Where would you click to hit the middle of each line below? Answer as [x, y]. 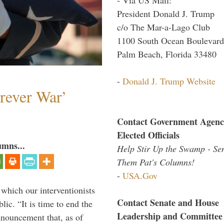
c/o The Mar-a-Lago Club [163, 27]
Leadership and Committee [170, 216]
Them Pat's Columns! [156, 162]
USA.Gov [140, 175]
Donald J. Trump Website [169, 81]
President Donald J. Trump [166, 13]
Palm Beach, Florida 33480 [167, 54]
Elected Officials [148, 135]
